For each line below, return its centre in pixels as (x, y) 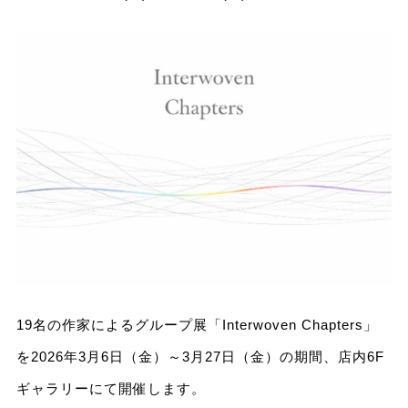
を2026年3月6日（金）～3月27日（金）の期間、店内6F (200, 357)
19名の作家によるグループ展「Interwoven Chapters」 (197, 325)
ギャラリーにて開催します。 (111, 389)
